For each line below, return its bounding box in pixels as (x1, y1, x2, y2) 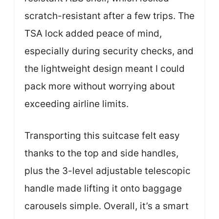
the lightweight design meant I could (24, 63, 185, 74)
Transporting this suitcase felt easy (24, 130, 180, 141)
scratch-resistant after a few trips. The (24, 10, 195, 22)
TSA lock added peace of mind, (24, 28, 162, 39)
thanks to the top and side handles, (24, 147, 178, 159)
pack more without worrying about (24, 81, 175, 92)
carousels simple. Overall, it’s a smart (24, 200, 189, 212)
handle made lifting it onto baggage (24, 182, 182, 194)
